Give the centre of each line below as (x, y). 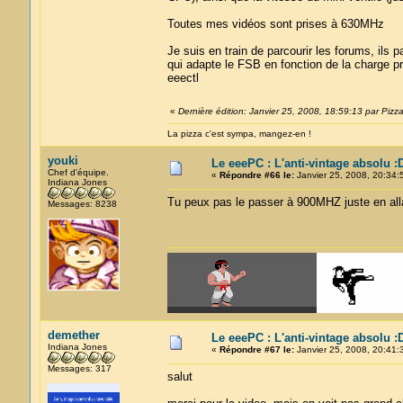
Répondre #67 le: (256, 349)
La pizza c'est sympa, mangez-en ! (239, 134)
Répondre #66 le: (256, 175)
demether (73, 335)
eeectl (183, 78)
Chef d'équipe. (78, 172)
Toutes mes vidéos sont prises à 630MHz (275, 24)
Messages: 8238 (82, 204)
